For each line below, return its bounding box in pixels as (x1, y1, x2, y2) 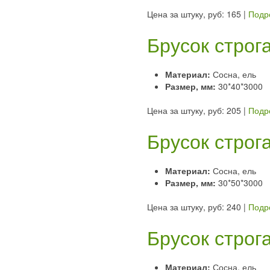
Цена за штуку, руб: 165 (146, 7, 241, 20)
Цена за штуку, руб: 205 (146, 104, 241, 116)
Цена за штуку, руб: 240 (146, 200, 241, 213)
